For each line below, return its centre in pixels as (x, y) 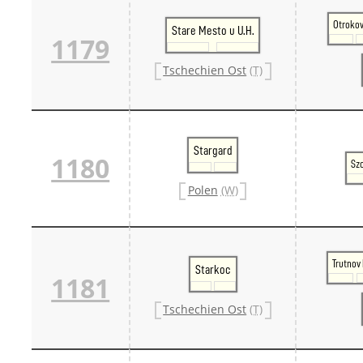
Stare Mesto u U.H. (213, 30)
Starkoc (213, 269)
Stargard (213, 150)
